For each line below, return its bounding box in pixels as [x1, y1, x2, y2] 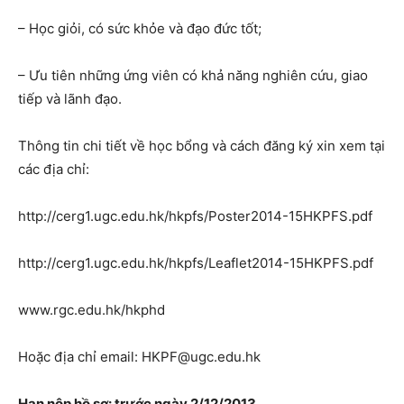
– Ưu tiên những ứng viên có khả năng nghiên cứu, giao [18, 67, 368, 84]
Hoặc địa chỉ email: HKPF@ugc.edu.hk [18, 348, 261, 365]
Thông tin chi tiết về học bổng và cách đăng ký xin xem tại [18, 137, 385, 154]
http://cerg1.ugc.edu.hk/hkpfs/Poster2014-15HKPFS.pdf [18, 207, 372, 225]
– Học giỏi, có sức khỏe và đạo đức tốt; [18, 20, 262, 37]
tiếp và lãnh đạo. [18, 90, 122, 107]
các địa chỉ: [18, 161, 89, 178]
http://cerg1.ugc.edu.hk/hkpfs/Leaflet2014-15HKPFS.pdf [18, 254, 373, 271]
